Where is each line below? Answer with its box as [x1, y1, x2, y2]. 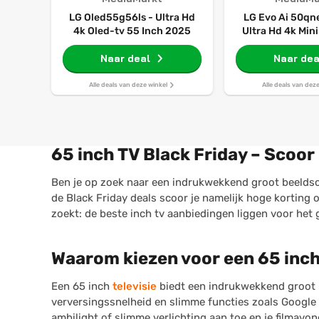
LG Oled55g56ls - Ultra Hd [69, 11, 196, 23]
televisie [113, 280, 157, 293]
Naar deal [100, 52, 150, 65]
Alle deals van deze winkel [89, 81, 168, 88]
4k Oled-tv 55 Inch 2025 [73, 25, 192, 37]
